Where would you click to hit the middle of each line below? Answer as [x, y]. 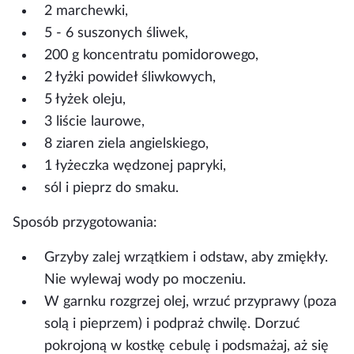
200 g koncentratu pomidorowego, [152, 55]
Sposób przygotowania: [85, 222]
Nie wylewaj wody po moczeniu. [145, 279]
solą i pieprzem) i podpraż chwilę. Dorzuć [173, 324]
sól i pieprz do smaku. [111, 188]
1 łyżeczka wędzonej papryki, [135, 166]
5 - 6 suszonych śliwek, [116, 33]
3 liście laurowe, [94, 121]
